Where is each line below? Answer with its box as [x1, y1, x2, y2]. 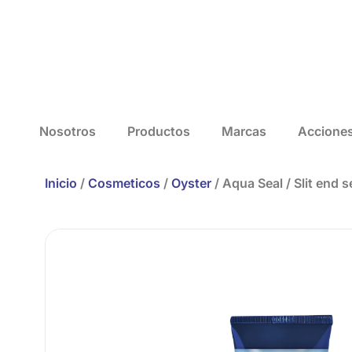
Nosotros [39, 123, 96, 139]
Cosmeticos [88, 174, 160, 191]
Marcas [222, 123, 266, 139]
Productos [127, 123, 190, 139]
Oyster [171, 174, 211, 191]
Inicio [45, 174, 77, 191]
